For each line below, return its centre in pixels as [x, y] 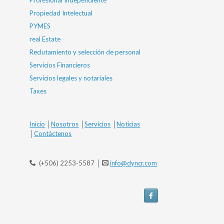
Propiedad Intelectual [61, 13]
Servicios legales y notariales [71, 78]
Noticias [128, 124]
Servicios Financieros [60, 65]
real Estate [45, 39]
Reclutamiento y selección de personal [85, 52]
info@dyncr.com [134, 163]
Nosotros [65, 124]
